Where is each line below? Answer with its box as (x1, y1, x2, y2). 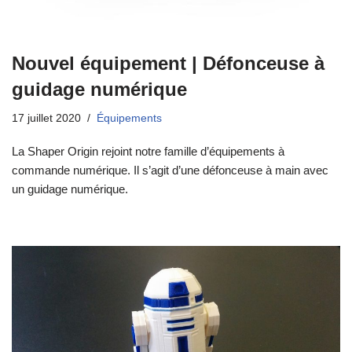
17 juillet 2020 (12, 112, 81, 125)
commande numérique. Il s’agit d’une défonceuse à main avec (12, 163, 328, 178)
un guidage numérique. (12, 182, 128, 196)
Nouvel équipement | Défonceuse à (12, 53, 324, 75)
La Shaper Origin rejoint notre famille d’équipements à (12, 145, 284, 159)
